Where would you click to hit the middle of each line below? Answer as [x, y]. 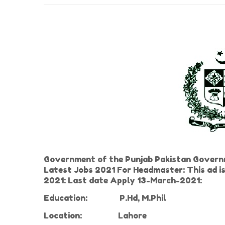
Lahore [131, 215]
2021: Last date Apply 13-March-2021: [123, 180]
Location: [63, 215]
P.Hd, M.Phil [139, 198]
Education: [66, 198]
